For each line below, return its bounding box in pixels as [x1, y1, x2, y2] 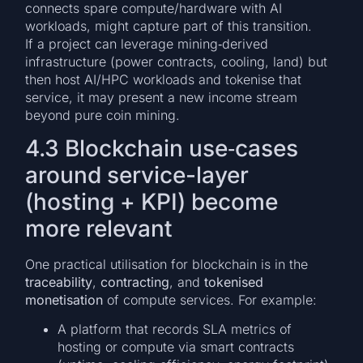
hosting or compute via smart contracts [58, 339, 295, 356]
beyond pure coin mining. [25, 106, 181, 123]
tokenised [204, 273, 264, 290]
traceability [25, 273, 93, 290]
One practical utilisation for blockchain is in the [25, 255, 309, 272]
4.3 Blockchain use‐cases [25, 134, 299, 162]
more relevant [25, 214, 173, 242]
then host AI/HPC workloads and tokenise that [25, 70, 302, 88]
